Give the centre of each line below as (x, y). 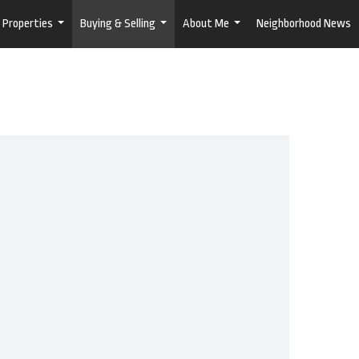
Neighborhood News (304, 24)
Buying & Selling (118, 24)
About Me (206, 24)
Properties (28, 24)
